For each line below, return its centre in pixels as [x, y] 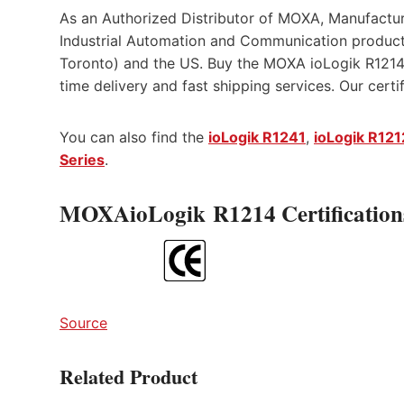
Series [82, 159]
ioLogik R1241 [257, 137]
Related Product [129, 377]
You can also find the [134, 137]
